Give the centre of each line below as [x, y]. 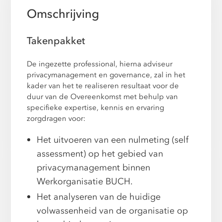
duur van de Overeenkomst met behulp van [103, 97]
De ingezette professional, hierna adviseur [100, 64]
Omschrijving [63, 14]
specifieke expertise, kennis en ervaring [96, 108]
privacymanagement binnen [94, 168]
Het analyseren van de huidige [99, 197]
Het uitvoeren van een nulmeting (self [113, 140]
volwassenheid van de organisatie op [112, 211]
